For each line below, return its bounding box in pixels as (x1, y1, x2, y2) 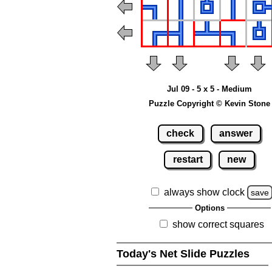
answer (219, 127, 253, 138)
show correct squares (172, 219, 264, 229)
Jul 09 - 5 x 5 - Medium (167, 84, 252, 94)
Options (194, 203, 225, 212)
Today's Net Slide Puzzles (117, 247, 253, 260)
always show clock (164, 186, 245, 197)
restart (172, 154, 203, 165)
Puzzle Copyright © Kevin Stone (149, 99, 270, 109)
